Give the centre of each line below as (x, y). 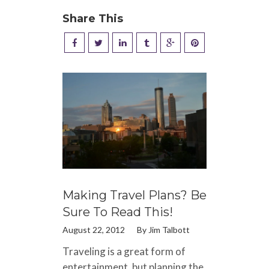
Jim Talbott (169, 229)
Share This (93, 18)
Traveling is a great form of (124, 251)
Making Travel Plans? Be (134, 195)
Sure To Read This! (118, 212)
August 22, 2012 (94, 229)
